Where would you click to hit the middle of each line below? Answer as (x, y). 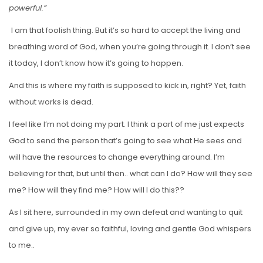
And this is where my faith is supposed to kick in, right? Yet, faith (127, 85)
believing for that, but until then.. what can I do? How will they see (131, 173)
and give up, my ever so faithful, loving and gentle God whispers (130, 228)
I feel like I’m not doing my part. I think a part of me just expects (127, 124)
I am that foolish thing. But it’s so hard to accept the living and (126, 30)
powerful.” (28, 8)
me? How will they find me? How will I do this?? (97, 190)
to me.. (22, 245)
